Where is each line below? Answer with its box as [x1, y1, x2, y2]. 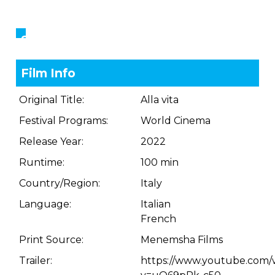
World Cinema [141, 115, 211, 126]
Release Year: [19, 136, 83, 147]
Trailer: [19, 255, 52, 266]
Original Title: [19, 94, 84, 106]
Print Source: [19, 234, 83, 246]
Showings [21, 33, 82, 47]
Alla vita [141, 94, 179, 106]
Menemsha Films [141, 234, 223, 246]
